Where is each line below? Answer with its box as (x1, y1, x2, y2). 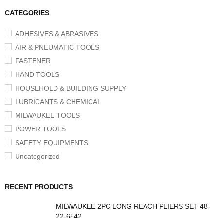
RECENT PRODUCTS (5, 183, 73, 191)
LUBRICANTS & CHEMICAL (15, 98, 101, 106)
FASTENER (15, 57, 51, 65)
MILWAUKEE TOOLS (15, 111, 80, 120)
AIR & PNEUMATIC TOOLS (15, 43, 99, 52)
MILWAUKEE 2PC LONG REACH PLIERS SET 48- (56, 202, 210, 211)
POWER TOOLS (15, 125, 66, 133)
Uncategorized (15, 152, 60, 161)
